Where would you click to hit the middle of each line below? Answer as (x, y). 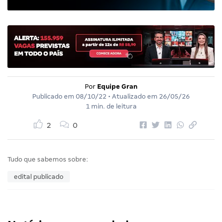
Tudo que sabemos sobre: (48, 159)
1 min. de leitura (111, 106)
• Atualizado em (133, 96)
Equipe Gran (117, 86)
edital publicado (39, 176)
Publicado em (54, 96)
